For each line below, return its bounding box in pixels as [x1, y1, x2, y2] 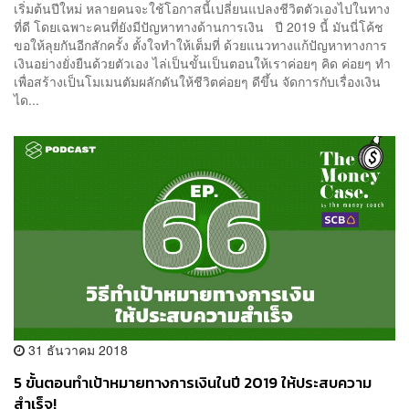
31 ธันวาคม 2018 [25, 341, 128, 360]
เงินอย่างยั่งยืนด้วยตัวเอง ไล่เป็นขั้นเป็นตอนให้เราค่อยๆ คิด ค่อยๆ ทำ [14, 53, 391, 72]
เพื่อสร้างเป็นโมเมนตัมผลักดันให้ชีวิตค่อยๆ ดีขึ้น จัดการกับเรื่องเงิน [14, 71, 381, 90]
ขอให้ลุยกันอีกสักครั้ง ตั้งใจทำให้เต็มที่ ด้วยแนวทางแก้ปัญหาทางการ [14, 35, 387, 54]
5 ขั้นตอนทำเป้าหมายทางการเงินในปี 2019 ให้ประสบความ [14, 372, 372, 395]
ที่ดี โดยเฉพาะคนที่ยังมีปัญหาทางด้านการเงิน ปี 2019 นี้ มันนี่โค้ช [14, 16, 383, 36]
